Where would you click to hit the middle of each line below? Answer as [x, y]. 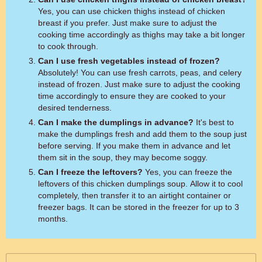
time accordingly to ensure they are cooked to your [132, 96]
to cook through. [68, 46]
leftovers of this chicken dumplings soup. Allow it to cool [140, 184]
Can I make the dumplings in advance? [116, 122]
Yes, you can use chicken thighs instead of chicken [132, 11]
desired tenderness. [75, 108]
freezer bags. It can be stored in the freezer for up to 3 [139, 207]
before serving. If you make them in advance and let [134, 146]
